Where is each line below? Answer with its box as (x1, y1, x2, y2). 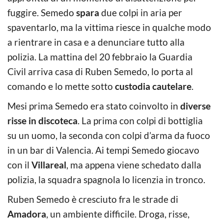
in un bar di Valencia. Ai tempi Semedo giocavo (7, 144, 199, 156)
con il (7, 159, 31, 170)
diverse (180, 100, 211, 111)
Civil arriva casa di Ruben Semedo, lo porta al (7, 65, 193, 77)
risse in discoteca (7, 114, 78, 126)
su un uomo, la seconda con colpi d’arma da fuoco (7, 129, 210, 141)
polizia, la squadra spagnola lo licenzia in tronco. (7, 173, 205, 185)
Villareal (31, 159, 66, 170)
